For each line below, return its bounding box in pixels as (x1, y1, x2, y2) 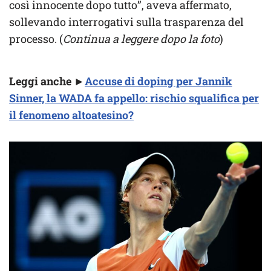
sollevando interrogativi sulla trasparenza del (9, 14, 244, 29)
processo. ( (9, 31, 63, 46)
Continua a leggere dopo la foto (63, 31, 220, 46)
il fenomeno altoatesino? (9, 107, 134, 122)
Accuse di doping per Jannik (85, 73, 232, 88)
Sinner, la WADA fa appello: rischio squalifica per (9, 90, 259, 105)
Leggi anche (9, 73, 71, 88)
